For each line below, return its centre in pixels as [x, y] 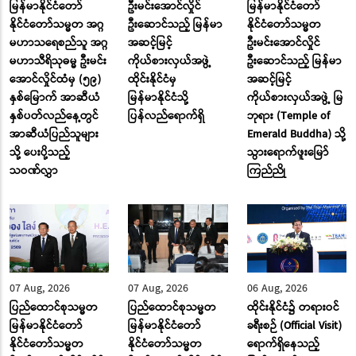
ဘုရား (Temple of [288, 116]
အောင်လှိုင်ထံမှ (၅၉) [55, 79]
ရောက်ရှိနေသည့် [283, 344]
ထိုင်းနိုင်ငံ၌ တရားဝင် [293, 307]
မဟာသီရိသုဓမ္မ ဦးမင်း [58, 61]
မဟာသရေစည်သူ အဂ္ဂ [59, 43]
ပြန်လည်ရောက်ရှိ [166, 116]
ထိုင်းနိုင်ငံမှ [153, 79]
